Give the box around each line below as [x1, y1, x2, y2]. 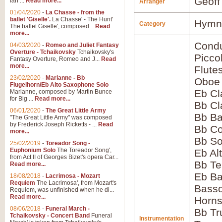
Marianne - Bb [46, 74, 85, 81]
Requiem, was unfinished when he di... [10, 186, 114, 193]
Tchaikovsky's [76, 49, 114, 55]
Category [139, 20, 166, 27]
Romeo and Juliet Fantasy [46, 42, 119, 49]
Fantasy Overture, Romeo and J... [10, 55, 101, 62]
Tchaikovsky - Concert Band [10, 212, 90, 219]
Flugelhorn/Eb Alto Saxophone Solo [10, 81, 109, 88]
